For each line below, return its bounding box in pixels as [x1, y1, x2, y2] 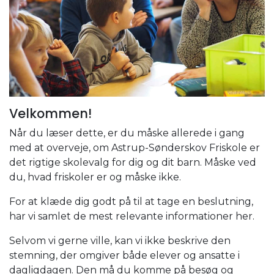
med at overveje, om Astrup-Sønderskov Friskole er [9, 141, 260, 154]
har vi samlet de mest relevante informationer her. [9, 210, 254, 222]
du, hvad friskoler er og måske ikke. [9, 171, 181, 183]
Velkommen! [9, 104, 92, 122]
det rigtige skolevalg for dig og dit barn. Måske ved [9, 156, 256, 168]
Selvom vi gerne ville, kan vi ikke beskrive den [9, 234, 231, 246]
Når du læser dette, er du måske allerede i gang [9, 127, 245, 139]
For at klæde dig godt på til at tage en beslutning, [9, 195, 253, 207]
